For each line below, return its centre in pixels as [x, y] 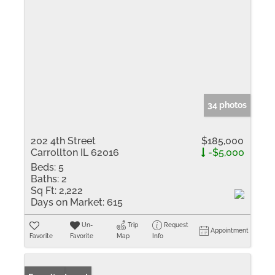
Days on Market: [68, 202]
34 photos [227, 105]
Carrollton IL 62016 [75, 153]
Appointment [230, 230]
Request [176, 225]
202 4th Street [63, 141]
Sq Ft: [44, 191]
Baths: [45, 179]
